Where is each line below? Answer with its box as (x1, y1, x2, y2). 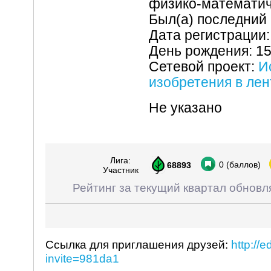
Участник (102, 165, 139, 175)
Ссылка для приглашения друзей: (45, 238, 231, 251)
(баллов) (226, 159, 261, 169)
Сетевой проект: (149, 59, 258, 74)
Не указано (149, 100, 222, 116)
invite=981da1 (45, 252, 119, 265)
